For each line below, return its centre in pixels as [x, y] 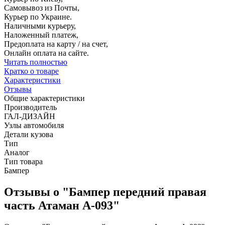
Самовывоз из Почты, [42, 8]
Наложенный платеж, [41, 35]
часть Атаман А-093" [62, 206]
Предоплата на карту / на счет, [56, 44]
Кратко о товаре [31, 71]
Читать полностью [36, 62]
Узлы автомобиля [34, 126]
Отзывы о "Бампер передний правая [105, 192]
